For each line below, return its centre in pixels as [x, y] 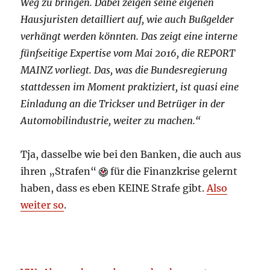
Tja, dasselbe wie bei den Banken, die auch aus [131, 155]
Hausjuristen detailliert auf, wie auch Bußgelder [127, 20]
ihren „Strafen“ [60, 171]
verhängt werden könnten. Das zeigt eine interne [129, 36]
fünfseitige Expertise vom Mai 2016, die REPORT [128, 53]
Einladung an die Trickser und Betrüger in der [123, 104]
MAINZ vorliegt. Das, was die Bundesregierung [124, 70]
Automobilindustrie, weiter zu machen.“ [111, 121]
